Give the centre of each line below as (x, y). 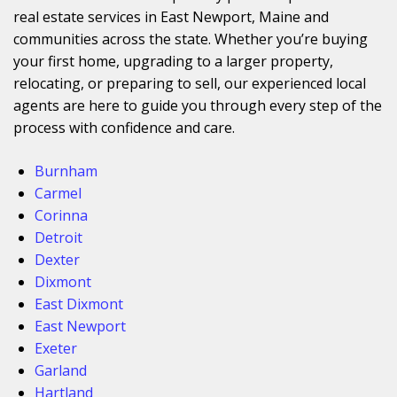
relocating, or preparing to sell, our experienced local (190, 83)
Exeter (56, 348)
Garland (61, 370)
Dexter (57, 259)
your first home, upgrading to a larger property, (173, 61)
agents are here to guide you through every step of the (198, 105)
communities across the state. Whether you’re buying (191, 39)
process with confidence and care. (124, 127)
